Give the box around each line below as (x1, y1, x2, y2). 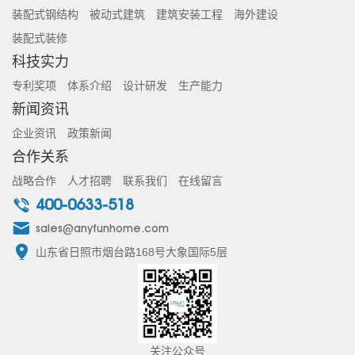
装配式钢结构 (12, 8, 78, 21)
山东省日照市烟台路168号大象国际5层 (36, 246, 227, 259)
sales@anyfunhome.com (36, 222, 169, 235)
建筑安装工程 (156, 8, 223, 21)
